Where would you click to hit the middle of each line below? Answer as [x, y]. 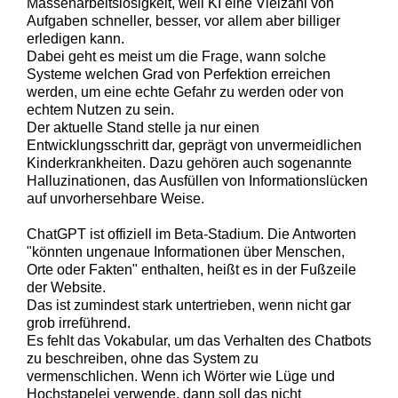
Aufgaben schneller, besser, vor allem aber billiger [183, 21]
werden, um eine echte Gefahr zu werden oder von [185, 92]
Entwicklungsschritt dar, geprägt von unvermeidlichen [194, 145]
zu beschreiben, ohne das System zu [143, 358]
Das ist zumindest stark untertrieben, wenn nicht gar [189, 305]
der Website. [66, 287]
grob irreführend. [79, 323]
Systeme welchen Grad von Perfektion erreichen [179, 74]
